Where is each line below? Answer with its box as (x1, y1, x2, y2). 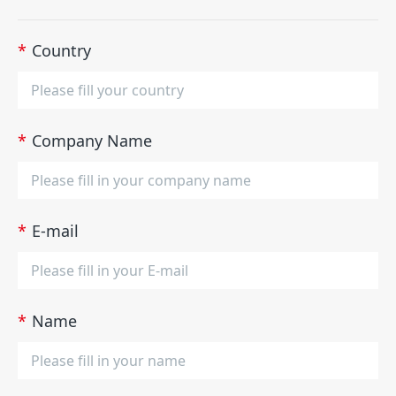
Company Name (32, 130, 152, 152)
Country (32, 40, 91, 62)
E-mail (32, 220, 79, 242)
